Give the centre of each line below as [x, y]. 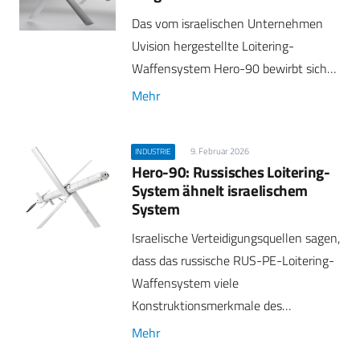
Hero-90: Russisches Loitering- [231, 171]
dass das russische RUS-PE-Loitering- [233, 261]
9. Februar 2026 [219, 151]
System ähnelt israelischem [220, 190]
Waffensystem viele [185, 283]
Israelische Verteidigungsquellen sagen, [236, 238]
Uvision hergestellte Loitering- [213, 45]
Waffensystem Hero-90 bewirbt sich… [234, 68]
